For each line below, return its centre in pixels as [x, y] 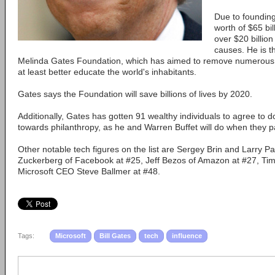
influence [187, 236]
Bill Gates [115, 236]
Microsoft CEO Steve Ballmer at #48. [89, 171]
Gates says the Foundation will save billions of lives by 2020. [135, 94]
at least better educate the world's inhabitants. [107, 72]
